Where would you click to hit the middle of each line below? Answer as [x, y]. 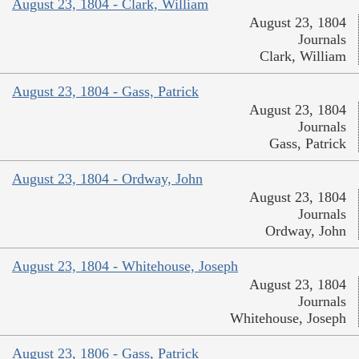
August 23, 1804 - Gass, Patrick [105, 92]
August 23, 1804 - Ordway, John [107, 179]
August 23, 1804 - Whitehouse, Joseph [125, 266]
